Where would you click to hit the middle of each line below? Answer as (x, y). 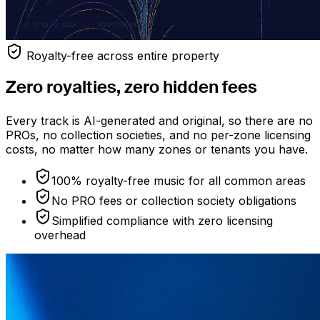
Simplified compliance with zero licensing (162, 220)
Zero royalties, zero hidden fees (131, 88)
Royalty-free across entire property (123, 56)
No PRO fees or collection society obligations (174, 200)
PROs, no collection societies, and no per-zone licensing (158, 135)
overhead (60, 235)
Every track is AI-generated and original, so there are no (159, 120)
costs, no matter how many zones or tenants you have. (157, 149)
